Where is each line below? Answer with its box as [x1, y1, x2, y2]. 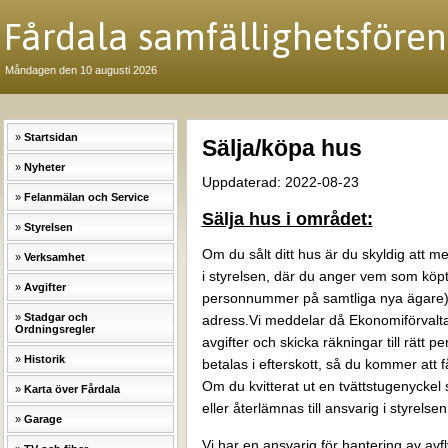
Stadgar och [23, 311, 88, 323]
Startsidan [23, 131, 78, 143]
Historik [23, 353, 65, 365]
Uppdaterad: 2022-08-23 [201, 175, 359, 190]
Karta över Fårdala [23, 383, 120, 395]
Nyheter [23, 161, 65, 173]
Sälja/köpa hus [201, 135, 362, 161]
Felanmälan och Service [23, 191, 149, 203]
